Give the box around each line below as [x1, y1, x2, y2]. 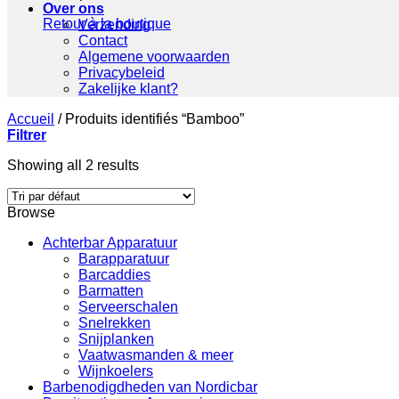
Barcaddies [78, 267, 151, 282]
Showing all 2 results [7, 158, 139, 173]
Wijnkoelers [78, 363, 153, 379]
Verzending [78, 17, 151, 32]
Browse [7, 205, 55, 220]
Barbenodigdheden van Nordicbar [43, 379, 257, 395]
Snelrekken [78, 315, 151, 330]
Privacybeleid [78, 65, 165, 80]
